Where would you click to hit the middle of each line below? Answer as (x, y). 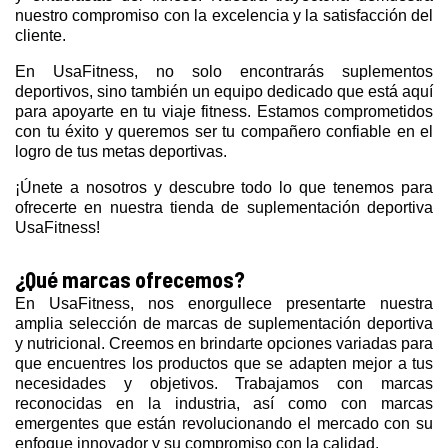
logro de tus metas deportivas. (123, 151)
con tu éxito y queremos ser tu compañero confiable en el (224, 131)
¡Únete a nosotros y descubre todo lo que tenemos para (224, 187)
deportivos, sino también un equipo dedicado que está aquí (224, 91)
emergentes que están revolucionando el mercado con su (224, 423)
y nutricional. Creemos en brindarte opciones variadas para (224, 343)
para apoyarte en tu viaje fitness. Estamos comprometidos (224, 111)
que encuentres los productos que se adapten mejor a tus (224, 363)
